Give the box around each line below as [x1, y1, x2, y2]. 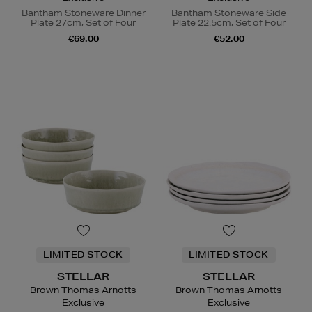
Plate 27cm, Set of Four [31, 16, 136, 29]
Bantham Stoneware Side [171, 6, 286, 19]
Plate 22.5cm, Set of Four [172, 16, 286, 29]
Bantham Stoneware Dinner [21, 6, 146, 19]
